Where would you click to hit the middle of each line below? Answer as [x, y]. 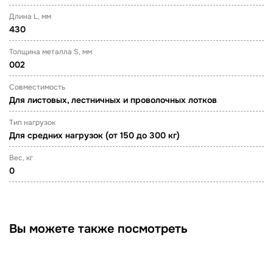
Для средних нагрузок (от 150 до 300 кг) [94, 135]
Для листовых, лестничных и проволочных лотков [113, 100]
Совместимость [37, 87]
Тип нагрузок [32, 122]
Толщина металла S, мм [51, 52]
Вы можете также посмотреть [98, 229]
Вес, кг [21, 158]
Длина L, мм [30, 16]
